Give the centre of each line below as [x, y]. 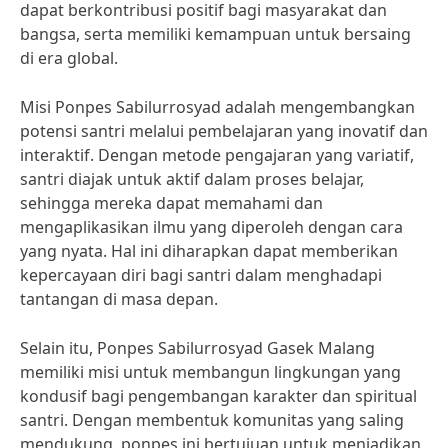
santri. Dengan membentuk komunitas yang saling [212, 420]
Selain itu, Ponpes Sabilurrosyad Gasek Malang [197, 348]
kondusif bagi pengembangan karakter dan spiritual [218, 396]
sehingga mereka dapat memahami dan [171, 203]
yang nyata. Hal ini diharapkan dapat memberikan [209, 251]
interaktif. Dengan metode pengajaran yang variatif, [217, 155]
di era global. [69, 58]
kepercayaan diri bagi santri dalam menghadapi [201, 275]
